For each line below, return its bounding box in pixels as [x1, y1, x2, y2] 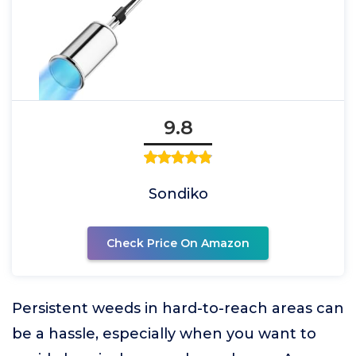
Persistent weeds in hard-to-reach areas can [12, 300, 344, 317]
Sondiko [148, 185, 208, 203]
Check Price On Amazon [106, 236, 250, 250]
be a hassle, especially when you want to [12, 325, 316, 342]
